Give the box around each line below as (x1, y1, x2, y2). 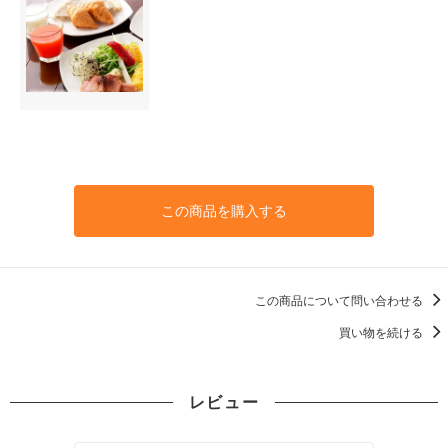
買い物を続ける (339, 324, 426, 340)
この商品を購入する (161, 201, 287, 219)
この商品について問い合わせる (255, 292, 426, 308)
